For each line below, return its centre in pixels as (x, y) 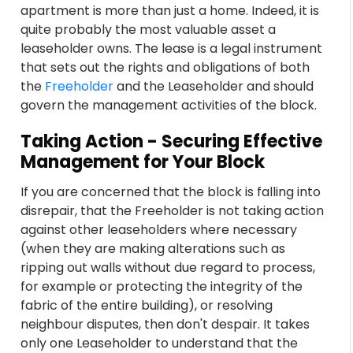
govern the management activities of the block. (169, 105)
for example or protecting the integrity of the (162, 286)
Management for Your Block (143, 162)
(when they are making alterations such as (153, 249)
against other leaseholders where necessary (159, 230)
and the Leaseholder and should (214, 86)
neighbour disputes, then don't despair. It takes (165, 324)
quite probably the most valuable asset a (149, 30)
